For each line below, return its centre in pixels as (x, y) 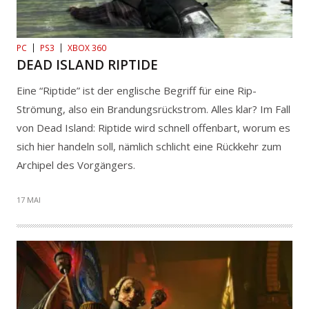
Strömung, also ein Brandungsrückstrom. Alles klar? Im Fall (153, 109)
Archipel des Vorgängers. (76, 165)
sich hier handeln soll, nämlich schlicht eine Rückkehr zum (149, 147)
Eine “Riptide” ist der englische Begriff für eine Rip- (137, 91)
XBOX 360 (87, 48)
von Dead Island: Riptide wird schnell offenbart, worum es (153, 128)
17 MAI (29, 200)
